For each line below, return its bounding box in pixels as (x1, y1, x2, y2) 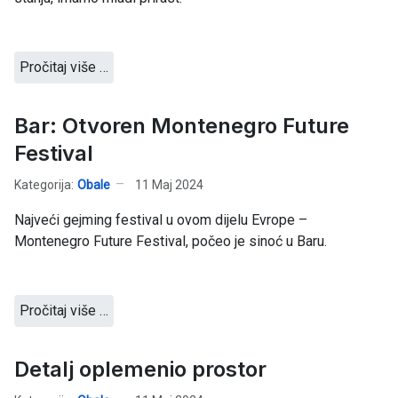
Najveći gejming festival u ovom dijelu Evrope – (14, 211, 307, 229)
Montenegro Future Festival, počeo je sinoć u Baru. (14, 233, 327, 251)
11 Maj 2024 (135, 177, 203, 192)
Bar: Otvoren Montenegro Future (14, 113, 349, 139)
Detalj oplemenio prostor (14, 356, 267, 383)
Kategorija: (14, 177, 74, 192)
